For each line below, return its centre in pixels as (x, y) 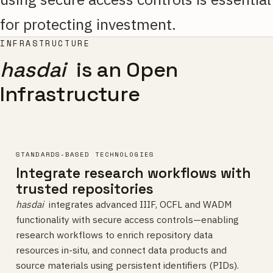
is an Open (122, 70)
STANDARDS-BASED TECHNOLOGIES (85, 154)
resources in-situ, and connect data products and (121, 250)
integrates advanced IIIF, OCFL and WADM (138, 204)
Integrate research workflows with (133, 173)
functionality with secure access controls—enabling (127, 219)
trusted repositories (85, 189)
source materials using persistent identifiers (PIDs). (127, 265)
